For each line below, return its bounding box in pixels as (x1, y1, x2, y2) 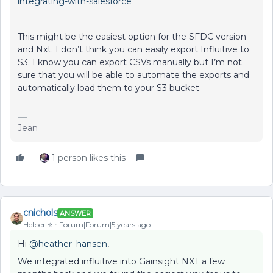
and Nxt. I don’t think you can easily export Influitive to (18, 44, 249, 55)
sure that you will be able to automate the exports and (18, 69, 249, 80)
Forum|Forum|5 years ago (59, 220, 151, 229)
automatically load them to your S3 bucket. (18, 82, 204, 93)
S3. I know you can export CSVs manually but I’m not (18, 57, 242, 68)
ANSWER (60, 208, 91, 218)
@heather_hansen (29, 238, 107, 249)
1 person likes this (52, 152, 126, 163)
